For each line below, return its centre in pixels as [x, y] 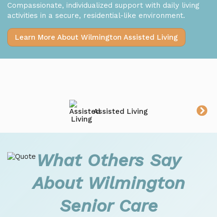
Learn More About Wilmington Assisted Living [96, 37]
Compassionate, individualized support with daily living [103, 5]
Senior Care [108, 206]
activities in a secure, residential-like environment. [96, 15]
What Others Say [108, 160]
